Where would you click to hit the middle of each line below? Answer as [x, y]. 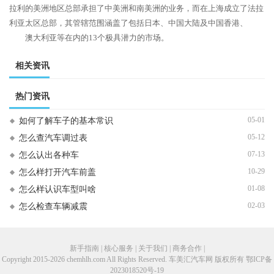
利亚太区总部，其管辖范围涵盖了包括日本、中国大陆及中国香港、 [128, 23]
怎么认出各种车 [49, 155]
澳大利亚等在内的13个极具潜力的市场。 [97, 38]
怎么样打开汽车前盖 [57, 172]
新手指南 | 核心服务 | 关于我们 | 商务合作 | [137, 248]
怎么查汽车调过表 [53, 138]
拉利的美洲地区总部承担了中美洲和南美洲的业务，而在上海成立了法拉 [136, 8]
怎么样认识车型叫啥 [57, 189]
